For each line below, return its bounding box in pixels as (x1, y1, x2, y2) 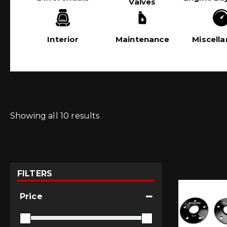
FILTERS (17, 168, 53, 178)
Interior (47, 34, 79, 45)
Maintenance (116, 34, 169, 45)
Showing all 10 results (10, 110, 100, 121)
